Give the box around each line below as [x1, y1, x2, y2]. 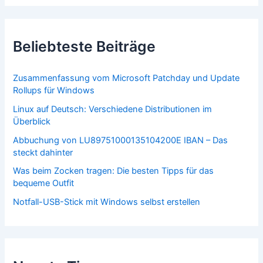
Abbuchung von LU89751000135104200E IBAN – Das [13, 134, 228, 146]
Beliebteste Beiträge [13, 37, 156, 55]
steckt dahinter [13, 147, 73, 158]
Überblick [13, 116, 51, 127]
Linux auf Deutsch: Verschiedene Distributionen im [13, 103, 213, 114]
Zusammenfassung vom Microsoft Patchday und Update [13, 72, 240, 83]
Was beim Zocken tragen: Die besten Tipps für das [13, 166, 214, 177]
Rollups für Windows [13, 85, 95, 96]
